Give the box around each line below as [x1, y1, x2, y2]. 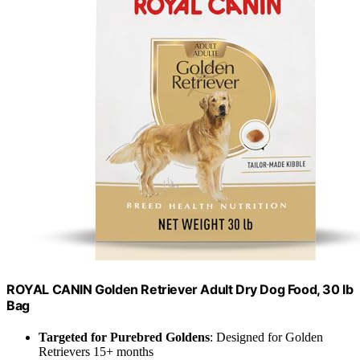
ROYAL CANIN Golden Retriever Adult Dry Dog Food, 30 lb [6, 280, 354, 297]
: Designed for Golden [210, 329, 323, 344]
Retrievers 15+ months [39, 344, 153, 358]
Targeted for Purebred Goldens [39, 329, 210, 344]
